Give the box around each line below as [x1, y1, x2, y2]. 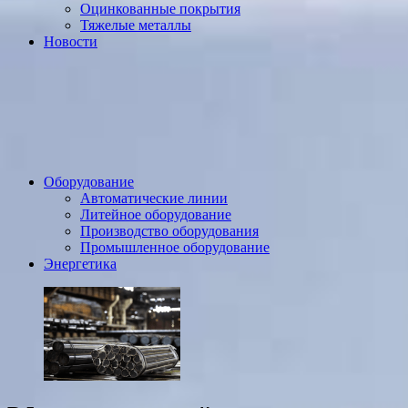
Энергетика [44, 256, 117, 271]
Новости [44, 34, 97, 49]
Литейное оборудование [80, 207, 231, 222]
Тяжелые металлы [80, 17, 191, 33]
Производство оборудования [80, 223, 259, 239]
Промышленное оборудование [80, 240, 270, 255]
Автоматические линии [80, 190, 228, 206]
